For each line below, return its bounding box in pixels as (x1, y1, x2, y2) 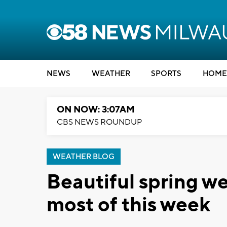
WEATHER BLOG (53, 152, 115, 162)
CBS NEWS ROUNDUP (57, 117, 142, 127)
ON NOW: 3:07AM (57, 104, 135, 116)
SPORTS (151, 69, 181, 79)
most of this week (47, 192, 210, 218)
